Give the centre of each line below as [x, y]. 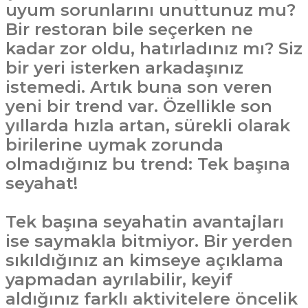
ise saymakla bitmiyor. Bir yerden [149, 241]
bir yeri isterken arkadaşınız [124, 68]
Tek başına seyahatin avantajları [145, 222]
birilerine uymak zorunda [114, 145]
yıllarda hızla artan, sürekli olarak [148, 125]
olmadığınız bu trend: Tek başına [148, 164]
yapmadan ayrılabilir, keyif [119, 279]
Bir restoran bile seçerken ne [129, 29]
